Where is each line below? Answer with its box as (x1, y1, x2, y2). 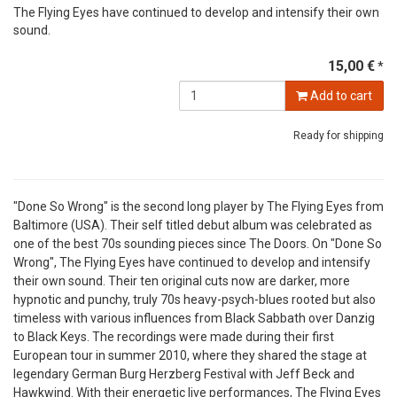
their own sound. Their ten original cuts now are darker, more (13, 274, 350, 289)
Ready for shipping (293, 129, 384, 143)
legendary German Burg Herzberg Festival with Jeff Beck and (13, 367, 354, 382)
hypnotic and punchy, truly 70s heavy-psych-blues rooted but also (13, 292, 376, 307)
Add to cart (307, 89, 372, 104)
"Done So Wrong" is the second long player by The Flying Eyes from (13, 199, 384, 214)
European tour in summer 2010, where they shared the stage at (13, 348, 367, 363)
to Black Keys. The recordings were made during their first (13, 330, 334, 345)
